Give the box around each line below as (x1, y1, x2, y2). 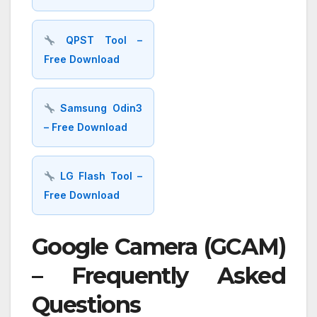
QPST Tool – (54, 34, 142, 47)
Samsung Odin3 (54, 102, 142, 115)
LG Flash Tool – (54, 170, 142, 183)
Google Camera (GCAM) (32, 233, 285, 261)
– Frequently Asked (32, 262, 285, 290)
